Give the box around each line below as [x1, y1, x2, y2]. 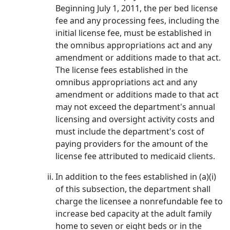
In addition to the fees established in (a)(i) [55, 171, 216, 182]
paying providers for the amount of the [55, 138, 208, 149]
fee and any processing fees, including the [55, 15, 219, 26]
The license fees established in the [55, 64, 188, 75]
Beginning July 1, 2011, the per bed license [55, 3, 218, 14]
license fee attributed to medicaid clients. [55, 150, 215, 162]
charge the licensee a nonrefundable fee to [55, 196, 223, 207]
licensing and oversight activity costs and [55, 113, 215, 125]
